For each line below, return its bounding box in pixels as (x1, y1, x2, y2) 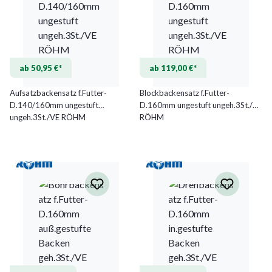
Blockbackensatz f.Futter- (140, 87, 229, 98)
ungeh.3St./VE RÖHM (10, 112, 86, 122)
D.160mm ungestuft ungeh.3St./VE (140, 100, 262, 110)
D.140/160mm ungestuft (10, 100, 98, 110)
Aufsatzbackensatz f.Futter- (10, 87, 107, 98)
